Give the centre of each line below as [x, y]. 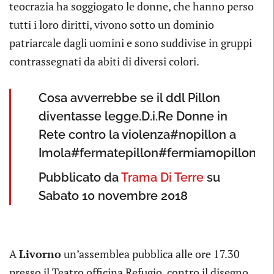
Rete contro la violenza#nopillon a [137, 135]
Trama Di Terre [162, 178]
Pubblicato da [80, 178]
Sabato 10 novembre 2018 [113, 196]
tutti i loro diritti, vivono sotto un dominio [112, 25]
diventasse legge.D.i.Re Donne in [133, 117]
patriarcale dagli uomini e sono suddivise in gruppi [131, 43]
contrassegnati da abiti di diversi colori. [104, 61]
